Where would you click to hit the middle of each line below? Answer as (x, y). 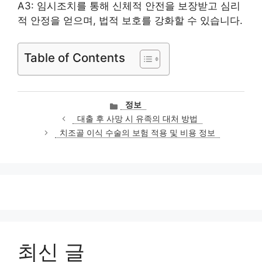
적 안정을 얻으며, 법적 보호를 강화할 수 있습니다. (130, 20)
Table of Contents (75, 58)
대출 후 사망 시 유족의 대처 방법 (137, 119)
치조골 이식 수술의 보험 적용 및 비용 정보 (137, 133)
